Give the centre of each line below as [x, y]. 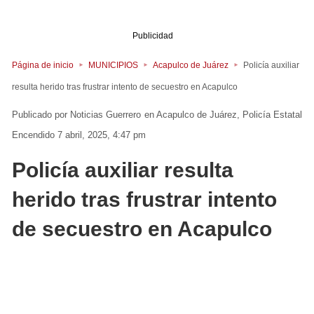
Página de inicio [43, 65]
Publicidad [152, 35]
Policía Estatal [272, 115]
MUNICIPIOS [113, 65]
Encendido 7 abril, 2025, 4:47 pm [79, 135]
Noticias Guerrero [105, 115]
